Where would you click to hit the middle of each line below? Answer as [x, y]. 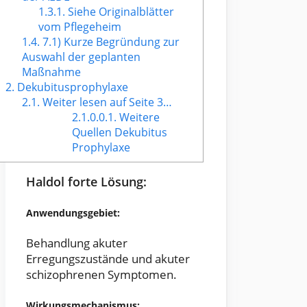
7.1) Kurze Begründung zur [110, 42]
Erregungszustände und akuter [108, 259]
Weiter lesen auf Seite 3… [106, 102]
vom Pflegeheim [80, 27]
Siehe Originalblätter [120, 12]
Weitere [138, 118]
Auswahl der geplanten [82, 57]
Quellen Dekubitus [119, 133]
